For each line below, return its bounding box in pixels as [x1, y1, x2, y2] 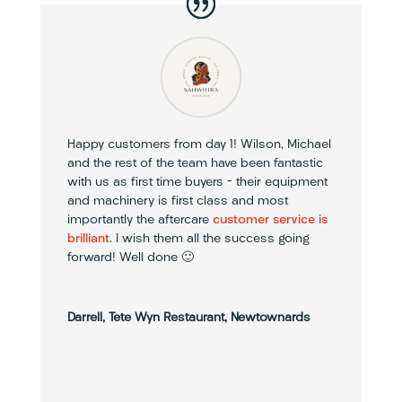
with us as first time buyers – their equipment [66, 175, 328, 189]
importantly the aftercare [66, 213, 213, 227]
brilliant [66, 232, 109, 246]
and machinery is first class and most [66, 194, 288, 208]
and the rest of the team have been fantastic [66, 156, 323, 170]
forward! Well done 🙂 [66, 250, 194, 265]
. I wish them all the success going [109, 232, 310, 246]
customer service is [212, 213, 328, 227]
